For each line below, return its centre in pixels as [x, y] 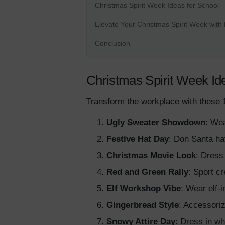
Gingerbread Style [143, 205]
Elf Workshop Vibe [144, 189]
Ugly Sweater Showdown [156, 123]
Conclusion [113, 43]
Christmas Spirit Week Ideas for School [157, 5]
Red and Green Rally [147, 172]
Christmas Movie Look [151, 156]
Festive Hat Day [138, 139]
